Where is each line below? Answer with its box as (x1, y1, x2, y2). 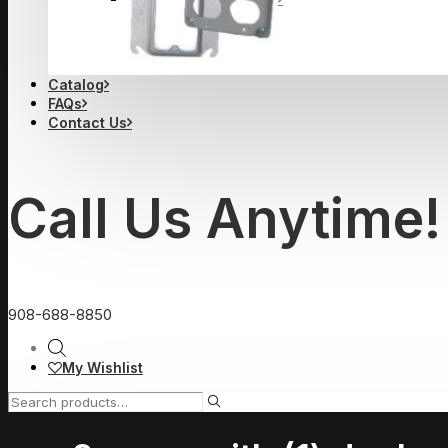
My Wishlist (62, 358, 143, 376)
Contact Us (48, 114, 127, 131)
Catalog (48, 76, 104, 93)
